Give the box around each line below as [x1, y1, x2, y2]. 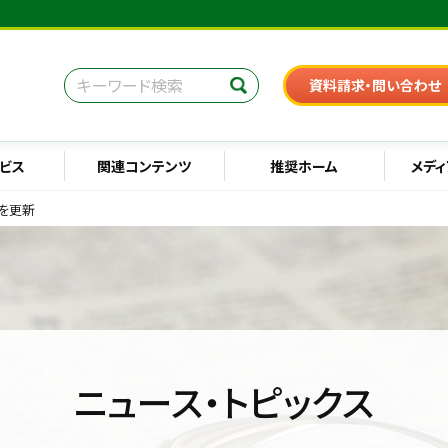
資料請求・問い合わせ [308, 74, 441, 95]
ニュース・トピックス [74, 374, 374, 427]
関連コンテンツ [97, 155, 191, 176]
